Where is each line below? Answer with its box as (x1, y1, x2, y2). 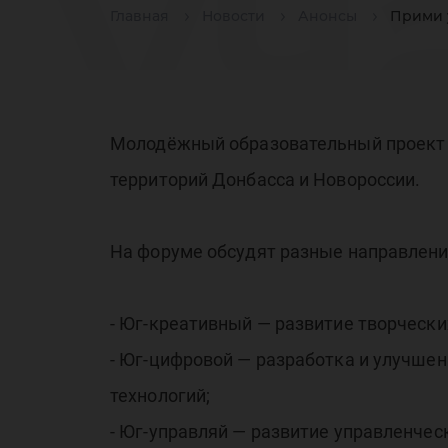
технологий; (110, 385, 211, 406)
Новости (202, 7, 265, 26)
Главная (110, 7, 169, 26)
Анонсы (298, 7, 357, 26)
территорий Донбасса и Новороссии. (110, 169, 421, 190)
